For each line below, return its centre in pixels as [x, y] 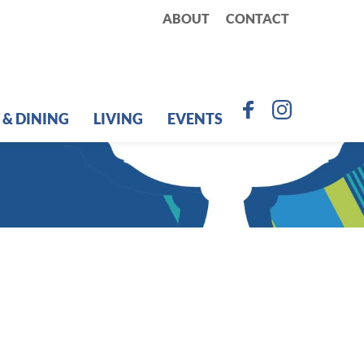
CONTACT [258, 18]
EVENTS [195, 119]
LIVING [119, 119]
